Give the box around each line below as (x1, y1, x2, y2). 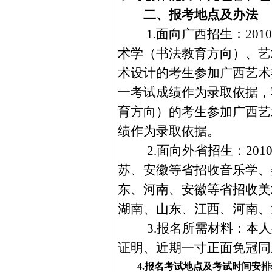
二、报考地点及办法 (143, 7, 259, 22)
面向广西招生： (156, 27, 246, 41)
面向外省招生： (156, 143, 246, 158)
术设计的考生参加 (117, 66, 220, 80)
